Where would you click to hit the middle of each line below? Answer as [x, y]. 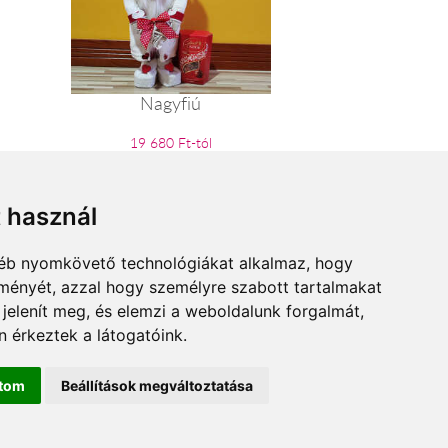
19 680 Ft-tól [170, 142]
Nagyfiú [171, 102]
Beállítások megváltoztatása [157, 385]
